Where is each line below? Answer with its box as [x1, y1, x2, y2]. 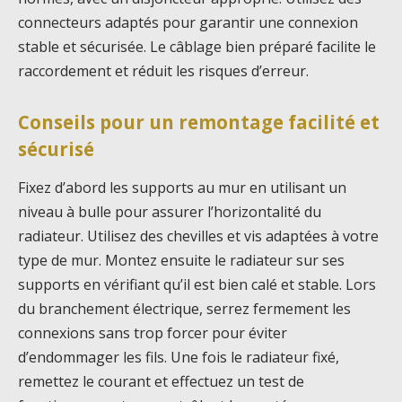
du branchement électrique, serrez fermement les [18, 299, 351, 319]
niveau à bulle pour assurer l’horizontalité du [18, 202, 321, 223]
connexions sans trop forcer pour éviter [18, 323, 287, 344]
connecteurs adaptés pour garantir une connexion [18, 13, 358, 33]
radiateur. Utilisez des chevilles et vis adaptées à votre [18, 226, 379, 247]
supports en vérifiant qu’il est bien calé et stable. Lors [18, 275, 376, 295]
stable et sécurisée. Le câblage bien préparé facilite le [18, 37, 376, 57]
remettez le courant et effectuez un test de [18, 371, 304, 392]
